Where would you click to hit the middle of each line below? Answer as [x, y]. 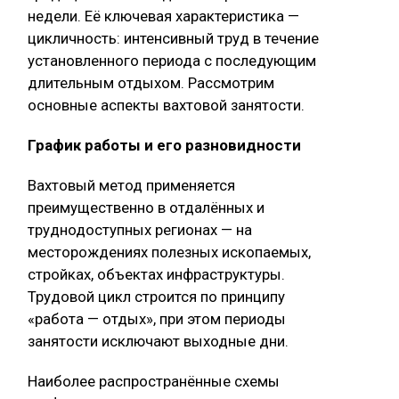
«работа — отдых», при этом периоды [157, 319]
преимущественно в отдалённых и [146, 208]
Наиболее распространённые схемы [154, 382]
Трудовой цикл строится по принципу [156, 297]
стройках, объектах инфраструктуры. [156, 275]
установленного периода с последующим [172, 61]
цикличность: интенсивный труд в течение [173, 39]
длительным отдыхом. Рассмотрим [151, 83]
